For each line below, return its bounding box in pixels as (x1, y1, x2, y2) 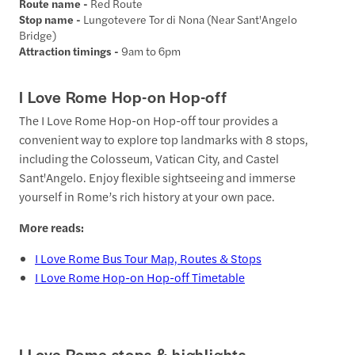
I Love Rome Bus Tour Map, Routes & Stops (35, 250, 261, 267)
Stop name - (19, 10, 83, 27)
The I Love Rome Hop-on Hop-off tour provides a (19, 112, 278, 129)
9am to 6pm (121, 42, 181, 59)
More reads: (19, 219, 84, 236)
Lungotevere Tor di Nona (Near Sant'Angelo (83, 10, 297, 27)
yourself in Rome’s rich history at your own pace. (19, 188, 275, 205)
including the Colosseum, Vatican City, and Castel (19, 150, 279, 167)
